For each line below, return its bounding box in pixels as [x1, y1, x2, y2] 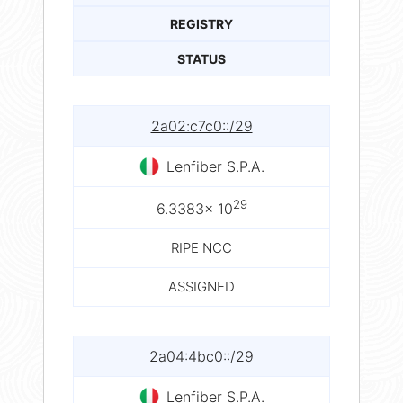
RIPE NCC [171, 239, 232, 257]
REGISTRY [170, 15, 233, 31]
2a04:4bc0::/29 [149, 347, 254, 366]
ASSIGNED [168, 278, 235, 296]
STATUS [177, 50, 226, 67]
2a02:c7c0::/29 [150, 116, 253, 135]
